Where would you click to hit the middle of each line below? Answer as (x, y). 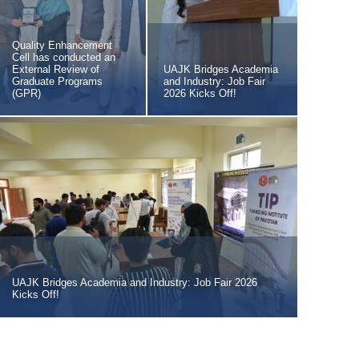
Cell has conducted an (63, 57)
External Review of (55, 69)
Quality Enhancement (62, 45)
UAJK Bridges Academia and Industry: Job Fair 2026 (134, 282)
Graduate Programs (57, 81)
